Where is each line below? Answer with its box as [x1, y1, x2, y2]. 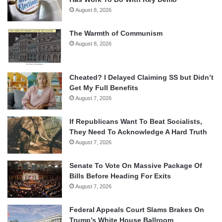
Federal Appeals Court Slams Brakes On [69, 205, 204, 214]
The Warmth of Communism [69, 29, 163, 37]
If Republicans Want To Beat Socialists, [69, 117, 202, 125]
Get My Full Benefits [69, 83, 138, 92]
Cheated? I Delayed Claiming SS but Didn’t [69, 73, 214, 81]
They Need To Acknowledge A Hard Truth [69, 127, 207, 136]
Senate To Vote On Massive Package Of [69, 161, 202, 169]
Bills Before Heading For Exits [69, 171, 171, 180]
